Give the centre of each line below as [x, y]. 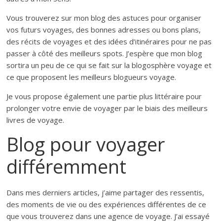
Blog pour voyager [86, 144]
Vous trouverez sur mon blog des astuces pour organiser [104, 18]
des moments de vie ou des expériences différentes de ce [107, 204]
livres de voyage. [36, 120]
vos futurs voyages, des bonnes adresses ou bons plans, [104, 30]
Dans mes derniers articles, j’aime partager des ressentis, [106, 193]
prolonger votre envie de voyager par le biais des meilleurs [107, 108]
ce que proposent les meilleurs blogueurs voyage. [92, 77]
